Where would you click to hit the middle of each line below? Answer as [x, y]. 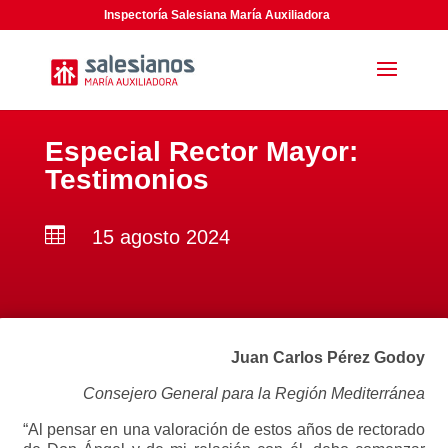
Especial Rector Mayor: [201, 151]
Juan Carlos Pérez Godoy [328, 357]
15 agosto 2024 [160, 237]
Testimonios [126, 179]
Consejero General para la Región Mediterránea [254, 393]
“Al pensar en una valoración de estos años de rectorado [224, 429]
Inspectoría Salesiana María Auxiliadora [217, 15]
